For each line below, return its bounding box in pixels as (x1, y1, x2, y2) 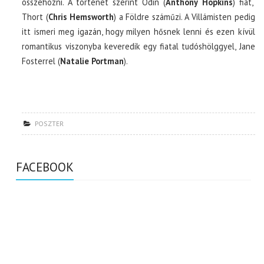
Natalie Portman (60, 55, 124, 67)
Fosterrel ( (22, 55, 61, 67)
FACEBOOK (16, 159, 74, 175)
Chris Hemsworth (48, 11, 114, 22)
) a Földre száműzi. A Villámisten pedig (114, 11, 255, 22)
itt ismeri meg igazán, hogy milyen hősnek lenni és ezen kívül (22, 25, 255, 37)
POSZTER (35, 118, 64, 128)
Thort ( (22, 11, 48, 22)
